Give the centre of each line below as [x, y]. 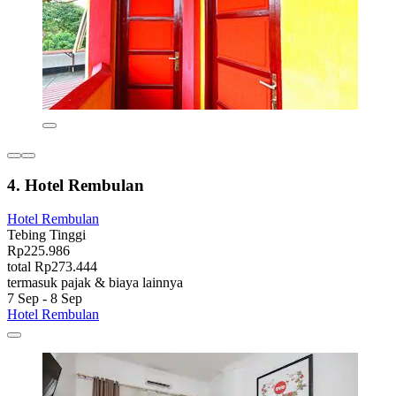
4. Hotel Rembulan [76, 185]
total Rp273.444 [52, 267]
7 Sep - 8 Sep [45, 299]
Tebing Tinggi [46, 235]
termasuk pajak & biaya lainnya [95, 283]
